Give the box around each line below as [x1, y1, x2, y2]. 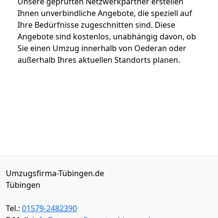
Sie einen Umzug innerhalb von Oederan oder [18, 42, 186, 54]
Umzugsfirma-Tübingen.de [6, 167, 104, 179]
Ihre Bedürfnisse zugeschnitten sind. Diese [18, 19, 175, 30]
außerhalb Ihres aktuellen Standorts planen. [18, 54, 180, 65]
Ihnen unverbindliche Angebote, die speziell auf [18, 7, 192, 18]
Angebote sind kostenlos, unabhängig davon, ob [18, 31, 196, 42]
